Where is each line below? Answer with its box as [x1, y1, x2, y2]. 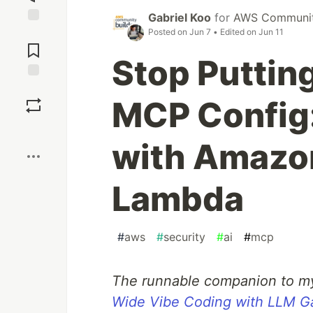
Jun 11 [259, 27, 284, 38]
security [163, 230, 205, 245]
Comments [9, 38, 58, 51]
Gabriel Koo [148, 10, 211, 25]
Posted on [148, 27, 189, 38]
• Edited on [211, 27, 259, 38]
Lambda [112, 178, 244, 220]
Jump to [15, 27, 52, 39]
